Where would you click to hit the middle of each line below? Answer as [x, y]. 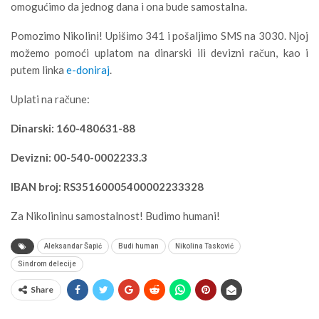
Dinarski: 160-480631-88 [73, 128]
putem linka [38, 69]
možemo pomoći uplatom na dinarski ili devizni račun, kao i [159, 52]
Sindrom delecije [47, 263]
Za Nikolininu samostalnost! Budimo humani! [115, 215]
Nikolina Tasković [204, 246]
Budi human [138, 246]
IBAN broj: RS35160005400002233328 [107, 186]
